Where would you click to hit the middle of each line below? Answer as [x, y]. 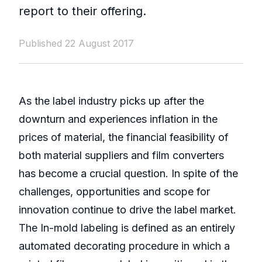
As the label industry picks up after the [111, 101]
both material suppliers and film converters [121, 156]
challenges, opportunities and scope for [114, 192]
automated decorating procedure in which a [124, 246]
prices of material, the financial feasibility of [124, 137]
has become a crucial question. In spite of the [128, 174]
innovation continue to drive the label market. [127, 210]
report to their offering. [82, 11]
